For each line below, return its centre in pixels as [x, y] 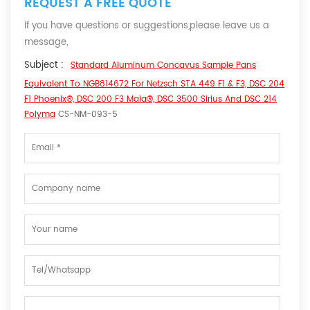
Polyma [40, 114]
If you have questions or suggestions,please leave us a [147, 26]
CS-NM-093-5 [86, 114]
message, [46, 42]
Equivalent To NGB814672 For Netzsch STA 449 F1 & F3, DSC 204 [154, 84]
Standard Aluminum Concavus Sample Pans [163, 65]
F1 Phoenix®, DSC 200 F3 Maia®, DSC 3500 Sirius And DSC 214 [151, 99]
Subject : [44, 65]
